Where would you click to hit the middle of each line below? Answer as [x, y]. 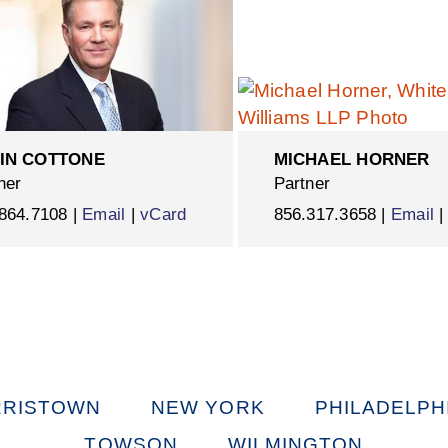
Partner [302, 183]
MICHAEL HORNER [351, 159]
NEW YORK [208, 407]
